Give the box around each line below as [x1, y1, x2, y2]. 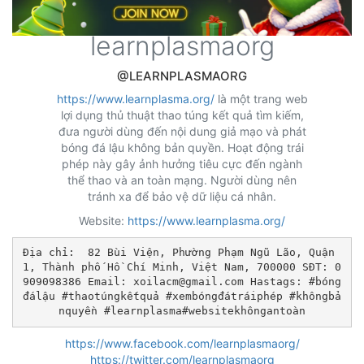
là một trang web [214, 91, 308, 106]
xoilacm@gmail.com [133, 275, 244, 288]
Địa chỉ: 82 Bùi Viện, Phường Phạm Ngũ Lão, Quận [23, 246, 335, 259]
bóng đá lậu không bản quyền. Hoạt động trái [60, 140, 304, 154]
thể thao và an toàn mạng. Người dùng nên [67, 172, 297, 187]
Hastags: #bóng [244, 275, 341, 288]
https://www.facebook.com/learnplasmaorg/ [64, 336, 300, 350]
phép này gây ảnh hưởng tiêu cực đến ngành [62, 156, 302, 171]
